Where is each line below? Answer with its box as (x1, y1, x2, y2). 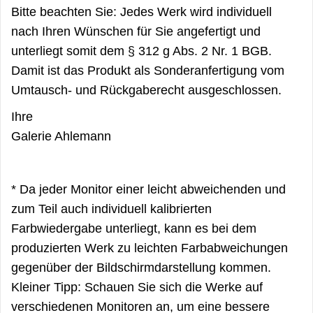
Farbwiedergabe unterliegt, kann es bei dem (11, 221, 256, 235)
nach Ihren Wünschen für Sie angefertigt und (11, 24, 261, 38)
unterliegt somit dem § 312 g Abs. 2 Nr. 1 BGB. (11, 43, 272, 58)
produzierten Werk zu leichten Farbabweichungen (11, 240, 288, 255)
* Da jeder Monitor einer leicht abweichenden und (11, 182, 286, 196)
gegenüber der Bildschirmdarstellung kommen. (11, 260, 271, 275)
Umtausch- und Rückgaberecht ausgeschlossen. (11, 82, 282, 97)
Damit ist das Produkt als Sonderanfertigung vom (11, 63, 284, 78)
